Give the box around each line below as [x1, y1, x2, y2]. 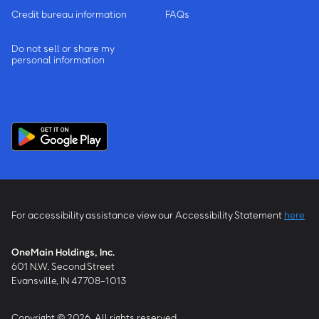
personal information [11, 53, 105, 66]
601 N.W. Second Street [11, 260, 115, 273]
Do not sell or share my [11, 42, 114, 55]
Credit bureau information [11, 8, 127, 21]
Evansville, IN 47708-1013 [11, 274, 127, 287]
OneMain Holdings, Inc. [11, 246, 115, 258]
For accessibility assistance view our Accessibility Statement [11, 209, 284, 221]
